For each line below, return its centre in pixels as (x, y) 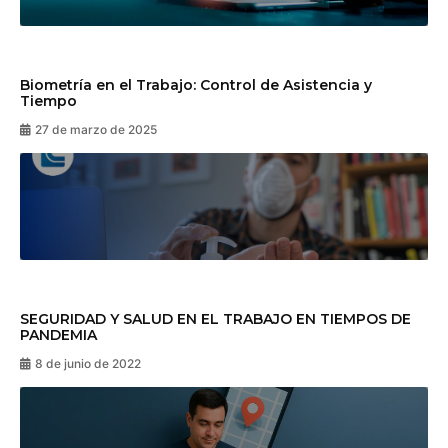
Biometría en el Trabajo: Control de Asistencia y (196, 85)
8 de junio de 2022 (88, 363)
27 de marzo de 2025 (96, 130)
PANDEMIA (58, 334)
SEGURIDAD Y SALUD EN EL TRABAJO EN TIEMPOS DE (215, 318)
